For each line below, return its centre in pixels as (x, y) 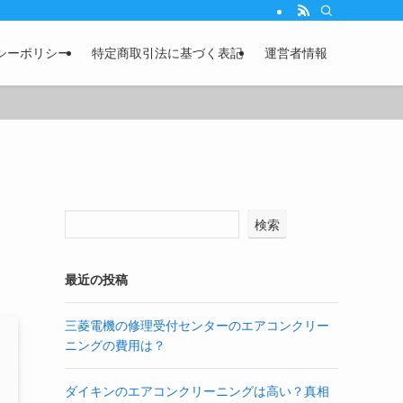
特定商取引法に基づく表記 (167, 53)
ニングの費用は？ (115, 345)
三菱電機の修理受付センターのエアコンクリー (197, 326)
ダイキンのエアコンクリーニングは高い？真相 (197, 391)
